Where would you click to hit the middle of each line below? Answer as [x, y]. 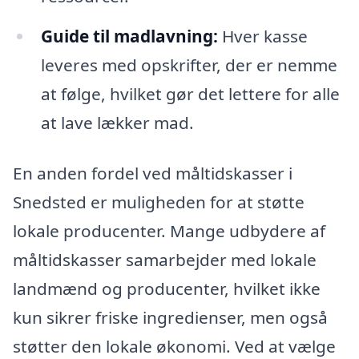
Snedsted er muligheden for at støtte [159, 202]
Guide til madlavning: [129, 36]
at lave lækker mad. [117, 122]
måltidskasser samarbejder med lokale [165, 260]
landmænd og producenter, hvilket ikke [167, 289]
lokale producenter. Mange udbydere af [169, 231]
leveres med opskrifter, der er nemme [189, 65]
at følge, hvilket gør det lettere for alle [190, 93]
